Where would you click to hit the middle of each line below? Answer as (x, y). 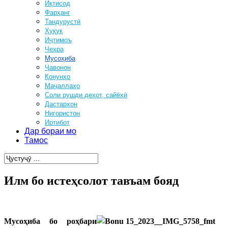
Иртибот (57, 122)
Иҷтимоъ (58, 40)
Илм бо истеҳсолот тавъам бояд (91, 180)
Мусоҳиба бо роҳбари (50, 221)
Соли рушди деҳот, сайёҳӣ (86, 95)
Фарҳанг (58, 12)
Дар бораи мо (50, 131)
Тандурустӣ (63, 22)
